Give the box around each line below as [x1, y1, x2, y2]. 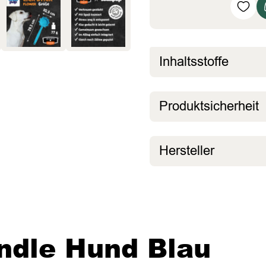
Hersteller [159, 142, 214, 160]
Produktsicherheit [159, 97, 259, 115]
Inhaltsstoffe [159, 53, 229, 71]
